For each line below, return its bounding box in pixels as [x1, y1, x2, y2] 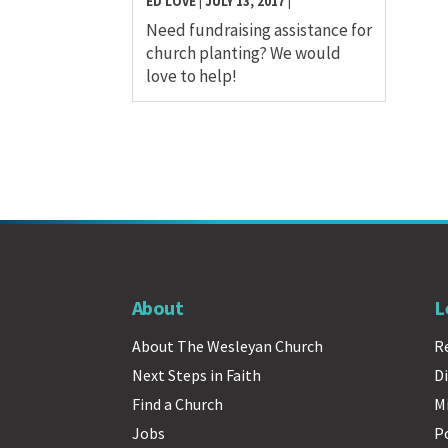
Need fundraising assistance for [146, 18, 372, 41]
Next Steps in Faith [132, 364, 261, 385]
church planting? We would [146, 41, 341, 64]
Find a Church [132, 393, 223, 414]
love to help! [146, 64, 237, 87]
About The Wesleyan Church [132, 335, 323, 356]
